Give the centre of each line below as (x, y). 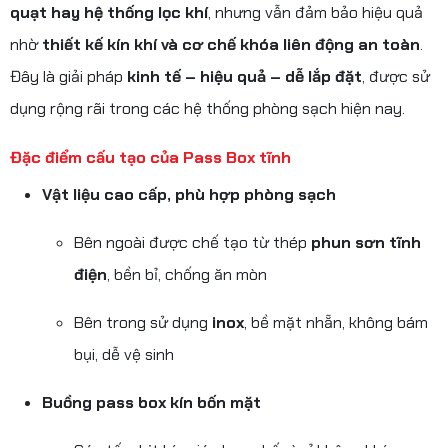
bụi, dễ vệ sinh (124, 354)
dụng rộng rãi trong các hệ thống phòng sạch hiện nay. (207, 108)
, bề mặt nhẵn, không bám (336, 322)
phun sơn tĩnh (366, 242)
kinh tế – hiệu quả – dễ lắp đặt (244, 76)
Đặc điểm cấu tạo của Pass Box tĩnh (150, 157)
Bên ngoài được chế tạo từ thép (192, 242)
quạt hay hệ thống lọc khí (109, 12)
